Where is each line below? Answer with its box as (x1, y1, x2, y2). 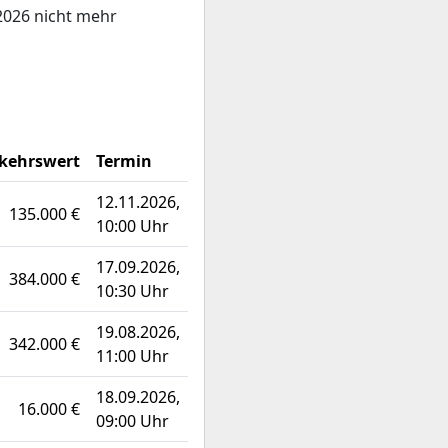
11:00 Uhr (96, 345, 169, 367)
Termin (96, 150, 152, 172)
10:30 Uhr (96, 280, 169, 302)
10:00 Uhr (96, 215, 169, 237)
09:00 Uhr (96, 410, 169, 432)
